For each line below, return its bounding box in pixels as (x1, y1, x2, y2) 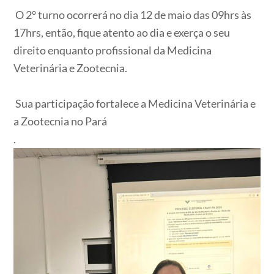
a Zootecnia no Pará (13, 114, 108, 128)
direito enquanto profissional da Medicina (13, 43, 212, 57)
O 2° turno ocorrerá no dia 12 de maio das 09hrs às (13, 7, 252, 21)
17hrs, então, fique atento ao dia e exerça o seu (13, 25, 231, 39)
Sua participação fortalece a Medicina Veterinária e (13, 96, 256, 110)
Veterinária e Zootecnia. (13, 61, 128, 75)
